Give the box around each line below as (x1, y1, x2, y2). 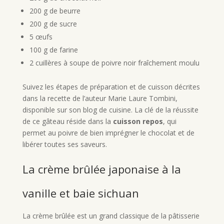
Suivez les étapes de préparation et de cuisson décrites (22, 82, 200, 92)
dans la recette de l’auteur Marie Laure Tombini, (22, 93, 177, 103)
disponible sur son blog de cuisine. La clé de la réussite (22, 105, 198, 115)
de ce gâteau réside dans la (22, 116, 113, 126)
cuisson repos (112, 116, 163, 126)
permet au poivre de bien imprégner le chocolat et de (22, 128, 194, 138)
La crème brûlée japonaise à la (22, 161, 181, 177)
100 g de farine (29, 45, 78, 55)
